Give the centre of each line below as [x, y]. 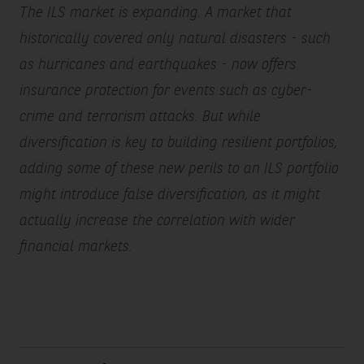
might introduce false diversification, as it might [169, 195]
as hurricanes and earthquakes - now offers [158, 65]
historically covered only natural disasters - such [175, 39]
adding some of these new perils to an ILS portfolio [179, 169]
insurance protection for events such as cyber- [166, 91]
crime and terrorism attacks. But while [140, 117]
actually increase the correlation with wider [157, 221]
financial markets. [76, 247]
